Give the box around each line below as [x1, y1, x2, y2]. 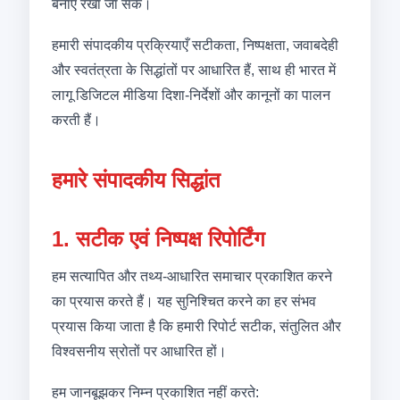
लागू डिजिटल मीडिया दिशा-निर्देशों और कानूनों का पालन [51, 87, 330, 103]
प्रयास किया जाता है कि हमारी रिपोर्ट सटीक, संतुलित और [51, 319, 341, 334]
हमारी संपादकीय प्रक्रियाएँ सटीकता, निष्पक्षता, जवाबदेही [51, 37, 338, 53]
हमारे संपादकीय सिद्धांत [51, 168, 221, 192]
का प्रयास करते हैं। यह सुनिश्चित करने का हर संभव [51, 294, 316, 309]
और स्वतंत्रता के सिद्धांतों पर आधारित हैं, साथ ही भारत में [51, 62, 336, 78]
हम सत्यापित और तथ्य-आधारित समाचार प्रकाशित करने [51, 269, 332, 284]
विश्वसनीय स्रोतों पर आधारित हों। [51, 344, 227, 359]
